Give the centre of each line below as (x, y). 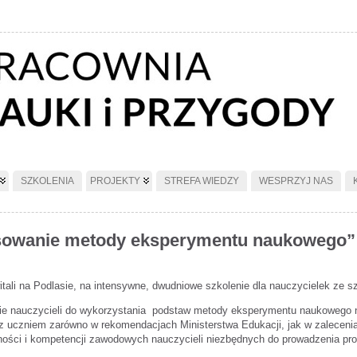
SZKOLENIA (47, 181)
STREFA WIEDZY (202, 181)
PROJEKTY (115, 181)
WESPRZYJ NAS (296, 181)
